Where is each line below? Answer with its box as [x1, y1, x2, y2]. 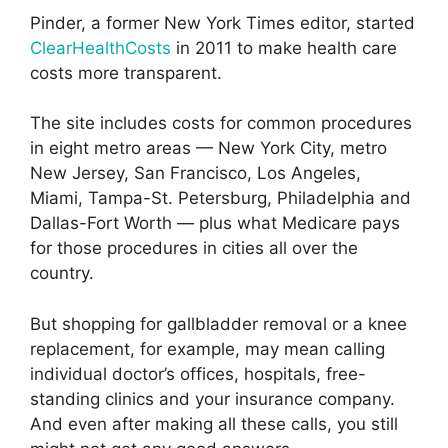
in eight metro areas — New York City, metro [30, 138, 387, 159]
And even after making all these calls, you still [30, 413, 398, 434]
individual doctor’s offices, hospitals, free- [30, 363, 366, 384]
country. [30, 263, 94, 284]
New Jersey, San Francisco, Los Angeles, [30, 163, 361, 184]
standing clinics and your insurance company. [30, 388, 395, 409]
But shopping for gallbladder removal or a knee [30, 313, 407, 334]
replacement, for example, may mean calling [30, 338, 385, 359]
